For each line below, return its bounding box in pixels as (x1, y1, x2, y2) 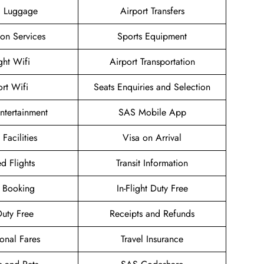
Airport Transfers (120, 4, 184, 18)
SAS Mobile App (118, 105, 186, 120)
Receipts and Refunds (110, 207, 194, 221)
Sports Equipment (117, 29, 187, 44)
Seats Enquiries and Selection (94, 80, 210, 94)
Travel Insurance (121, 232, 183, 246)
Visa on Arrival (123, 131, 181, 145)
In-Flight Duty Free (116, 181, 188, 196)
